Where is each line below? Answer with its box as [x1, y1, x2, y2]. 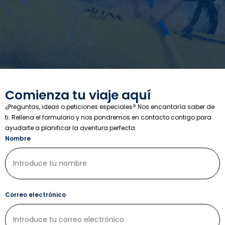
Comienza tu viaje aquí [5, 86, 151, 104]
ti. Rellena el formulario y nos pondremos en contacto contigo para [5, 113, 211, 122]
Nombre [5, 134, 31, 143]
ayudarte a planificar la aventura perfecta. [5, 124, 137, 132]
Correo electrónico [5, 190, 66, 199]
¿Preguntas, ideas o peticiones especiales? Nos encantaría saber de [5, 102, 214, 111]
